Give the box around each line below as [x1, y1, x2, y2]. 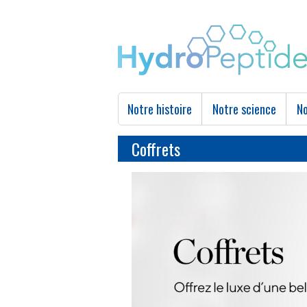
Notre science [212, 100, 276, 118]
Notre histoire [127, 100, 192, 118]
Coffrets [132, 136, 180, 161]
